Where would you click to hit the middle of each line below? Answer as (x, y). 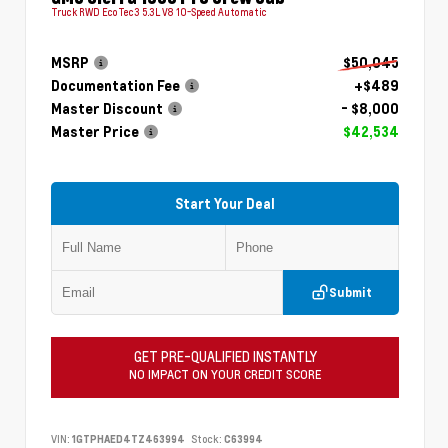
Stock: (206, 438)
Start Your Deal (225, 203)
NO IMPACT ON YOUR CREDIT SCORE (225, 373)
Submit (350, 292)
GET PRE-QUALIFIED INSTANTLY (225, 356)
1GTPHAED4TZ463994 (128, 438)
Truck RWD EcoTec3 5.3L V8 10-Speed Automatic (159, 11)
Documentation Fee (115, 85)
